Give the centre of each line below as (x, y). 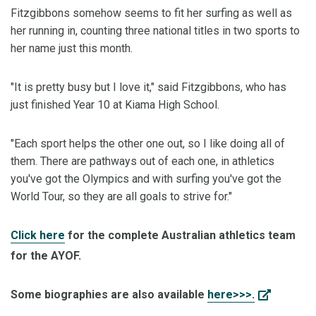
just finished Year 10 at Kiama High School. (115, 105)
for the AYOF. (46, 256)
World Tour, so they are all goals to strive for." (121, 196)
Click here (38, 235)
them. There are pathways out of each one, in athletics (142, 161)
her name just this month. (72, 48)
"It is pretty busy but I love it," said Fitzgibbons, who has (148, 87)
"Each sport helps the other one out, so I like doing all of (148, 144)
